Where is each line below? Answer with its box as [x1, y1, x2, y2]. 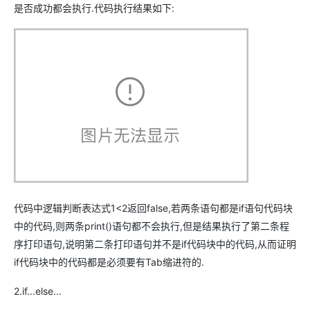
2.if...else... [14, 285, 62, 298]
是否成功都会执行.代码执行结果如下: [14, 2, 174, 15]
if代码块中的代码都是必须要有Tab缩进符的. [14, 256, 204, 268]
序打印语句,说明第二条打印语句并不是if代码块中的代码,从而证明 [14, 238, 296, 250]
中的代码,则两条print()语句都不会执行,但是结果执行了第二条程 [14, 220, 289, 232]
